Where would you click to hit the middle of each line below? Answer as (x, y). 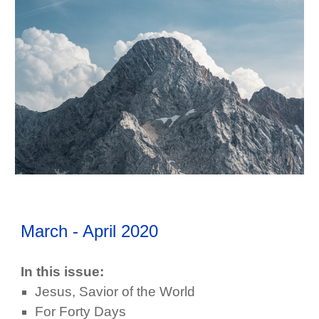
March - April (69, 231)
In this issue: (63, 271)
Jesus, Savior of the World (115, 291)
